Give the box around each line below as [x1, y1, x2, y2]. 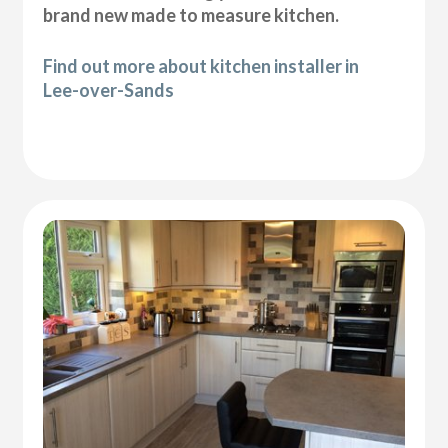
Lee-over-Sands [43, 78, 175, 101]
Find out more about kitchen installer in [43, 54, 360, 77]
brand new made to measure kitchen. [43, 3, 340, 26]
